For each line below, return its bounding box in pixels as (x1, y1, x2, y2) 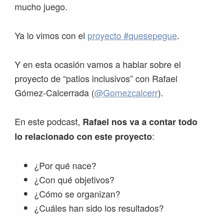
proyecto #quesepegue (88, 29, 177, 42)
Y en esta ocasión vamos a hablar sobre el (15, 58, 181, 71)
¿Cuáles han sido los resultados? (34, 201, 164, 215)
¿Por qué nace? (34, 159, 96, 172)
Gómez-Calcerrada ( (15, 86, 94, 99)
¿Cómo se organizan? (34, 187, 120, 200)
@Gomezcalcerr (94, 86, 158, 99)
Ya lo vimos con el (15, 29, 88, 42)
